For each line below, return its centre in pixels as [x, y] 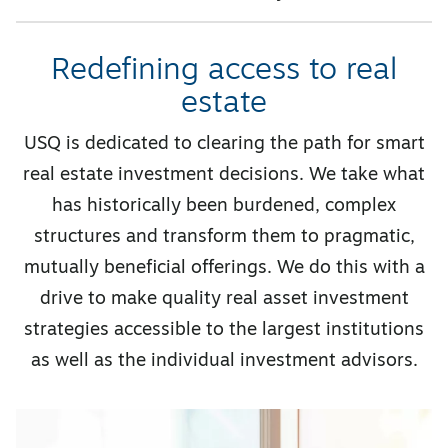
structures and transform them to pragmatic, [224, 237]
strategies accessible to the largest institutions [224, 330]
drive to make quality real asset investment [224, 299]
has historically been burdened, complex [224, 206]
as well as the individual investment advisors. [224, 361]
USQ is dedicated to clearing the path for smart [224, 144]
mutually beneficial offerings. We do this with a [224, 268]
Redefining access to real [224, 71]
